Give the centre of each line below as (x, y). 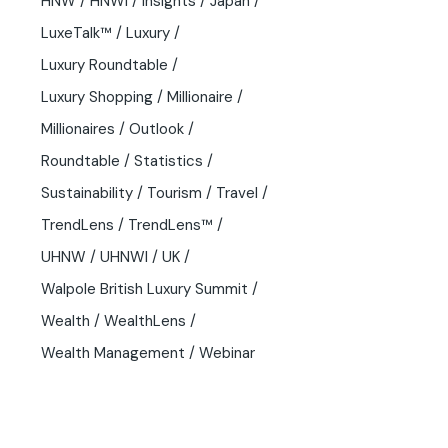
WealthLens (145, 321)
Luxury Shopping (97, 97)
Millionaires (78, 129)
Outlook (156, 129)
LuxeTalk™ (76, 33)
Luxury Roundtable (104, 65)
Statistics (168, 161)
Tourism (174, 193)
